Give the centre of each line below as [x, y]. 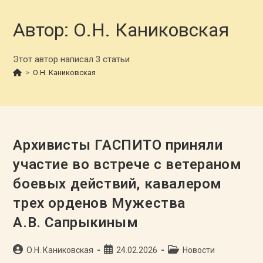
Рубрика [184, 249]
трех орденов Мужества [100, 203]
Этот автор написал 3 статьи [72, 59]
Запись [117, 249]
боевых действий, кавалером [118, 184]
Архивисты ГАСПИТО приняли [118, 145]
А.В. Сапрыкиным [76, 222]
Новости [199, 250]
